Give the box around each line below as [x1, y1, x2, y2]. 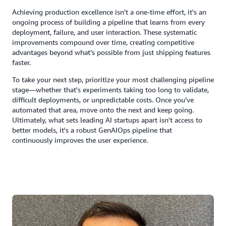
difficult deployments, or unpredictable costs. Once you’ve [12, 95, 194, 104]
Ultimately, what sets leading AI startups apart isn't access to [12, 116, 202, 124]
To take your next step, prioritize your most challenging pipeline [12, 75, 214, 84]
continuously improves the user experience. [12, 136, 148, 144]
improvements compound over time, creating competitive [12, 38, 194, 46]
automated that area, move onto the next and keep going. [12, 105, 194, 114]
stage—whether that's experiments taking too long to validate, [12, 85, 209, 94]
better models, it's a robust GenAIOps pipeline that [12, 126, 172, 134]
